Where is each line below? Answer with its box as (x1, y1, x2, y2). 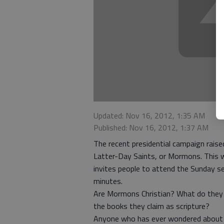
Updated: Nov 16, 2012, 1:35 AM (93, 109, 205, 122)
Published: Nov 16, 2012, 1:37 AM (93, 121, 208, 134)
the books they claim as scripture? (93, 200, 209, 212)
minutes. (93, 175, 122, 187)
